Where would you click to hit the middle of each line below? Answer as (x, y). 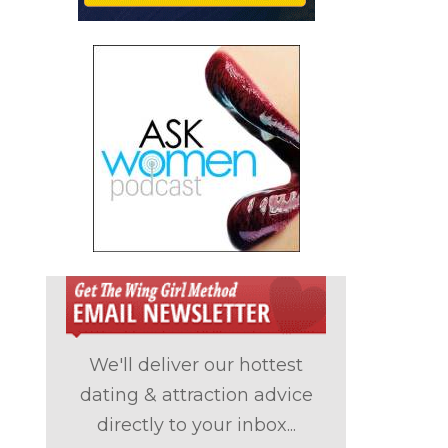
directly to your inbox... (196, 424)
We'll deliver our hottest (196, 364)
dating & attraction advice (196, 394)
